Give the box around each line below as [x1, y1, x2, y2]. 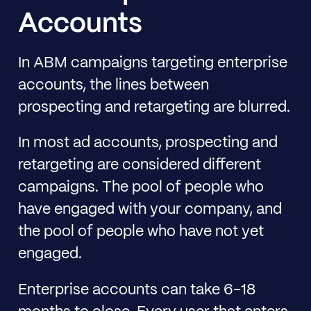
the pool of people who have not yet [17, 225, 264, 239]
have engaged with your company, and [17, 203, 282, 217]
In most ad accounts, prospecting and [17, 136, 278, 151]
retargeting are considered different [17, 158, 261, 173]
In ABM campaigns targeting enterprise [17, 56, 287, 70]
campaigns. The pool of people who [17, 180, 264, 195]
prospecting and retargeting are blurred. [17, 100, 290, 115]
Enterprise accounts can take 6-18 [17, 283, 255, 298]
